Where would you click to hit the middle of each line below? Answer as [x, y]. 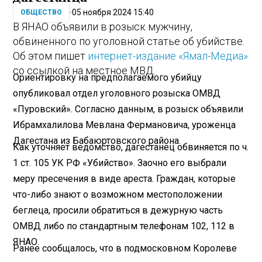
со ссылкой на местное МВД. [85, 71]
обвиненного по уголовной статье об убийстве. [129, 42]
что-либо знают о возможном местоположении [118, 194]
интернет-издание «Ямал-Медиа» [168, 56]
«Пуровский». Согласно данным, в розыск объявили [128, 109]
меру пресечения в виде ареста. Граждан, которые [125, 178]
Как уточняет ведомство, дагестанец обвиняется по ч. [131, 147]
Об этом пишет [51, 56]
